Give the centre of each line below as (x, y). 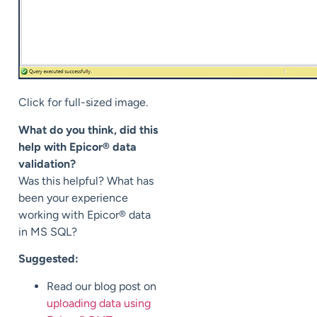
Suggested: (48, 259)
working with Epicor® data (85, 214)
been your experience (73, 197)
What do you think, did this (88, 129)
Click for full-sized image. (83, 103)
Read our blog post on (102, 286)
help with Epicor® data (77, 146)
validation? (47, 163)
